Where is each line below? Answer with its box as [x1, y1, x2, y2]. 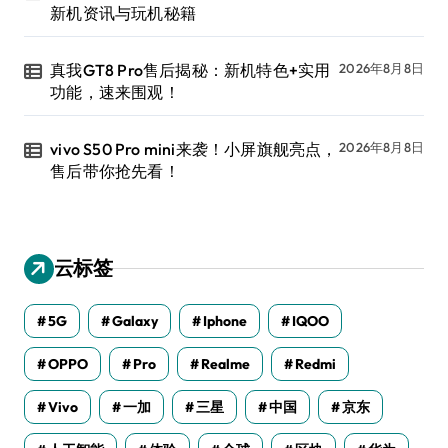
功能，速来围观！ [50, 81, 180, 102]
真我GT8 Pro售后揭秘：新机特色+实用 [50, 59, 331, 80]
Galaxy [112, 311, 158, 330]
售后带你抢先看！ [50, 160, 180, 181]
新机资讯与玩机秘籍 [50, 2, 197, 23]
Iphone [203, 311, 247, 330]
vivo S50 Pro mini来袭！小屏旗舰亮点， [50, 138, 338, 159]
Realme [201, 354, 250, 373]
